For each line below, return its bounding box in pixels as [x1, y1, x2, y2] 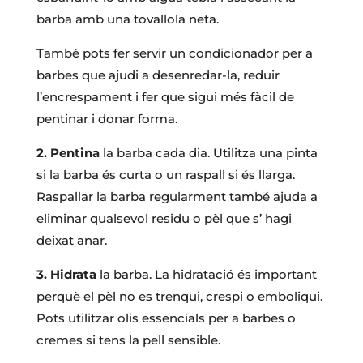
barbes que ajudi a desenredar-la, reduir [36, 66, 280, 83]
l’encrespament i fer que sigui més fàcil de [36, 88, 294, 105]
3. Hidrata [36, 266, 96, 282]
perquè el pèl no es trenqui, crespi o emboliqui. [36, 288, 322, 304]
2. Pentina [36, 144, 100, 160]
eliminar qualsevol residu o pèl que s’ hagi [36, 210, 292, 226]
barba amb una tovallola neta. [36, 11, 219, 27]
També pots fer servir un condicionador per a [36, 45, 313, 61]
